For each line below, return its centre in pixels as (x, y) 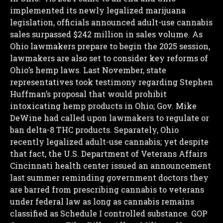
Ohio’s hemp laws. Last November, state (88, 70)
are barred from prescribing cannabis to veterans (107, 189)
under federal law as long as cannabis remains (102, 201)
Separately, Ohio (145, 129)
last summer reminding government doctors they (109, 177)
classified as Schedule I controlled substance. (100, 213)
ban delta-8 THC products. (61, 129)
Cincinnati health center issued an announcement (111, 165)
